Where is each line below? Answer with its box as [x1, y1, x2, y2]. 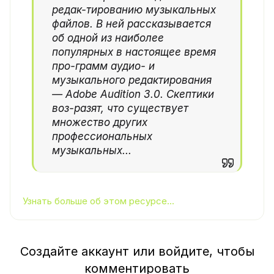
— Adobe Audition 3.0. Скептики [52, 88, 214, 101]
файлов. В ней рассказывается [52, 18, 211, 31]
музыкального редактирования [52, 74, 212, 87]
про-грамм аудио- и [52, 60, 155, 73]
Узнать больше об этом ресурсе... [23, 195, 174, 207]
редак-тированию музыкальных [52, 4, 216, 17]
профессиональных [52, 130, 152, 143]
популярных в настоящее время [52, 46, 216, 59]
